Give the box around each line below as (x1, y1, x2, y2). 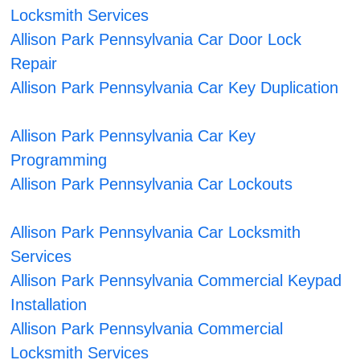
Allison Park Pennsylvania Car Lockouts (10, 175, 293, 194)
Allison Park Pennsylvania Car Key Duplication (10, 79, 339, 97)
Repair (10, 55, 58, 73)
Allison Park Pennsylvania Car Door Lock (10, 31, 302, 49)
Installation (10, 296, 88, 314)
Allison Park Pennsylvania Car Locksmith (10, 223, 301, 242)
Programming (10, 151, 108, 170)
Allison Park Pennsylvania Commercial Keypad (10, 272, 342, 290)
